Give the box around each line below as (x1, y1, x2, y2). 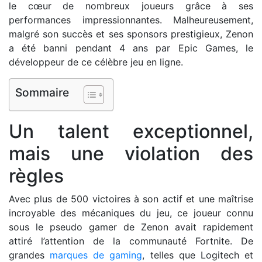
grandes (9, 249, 50, 261)
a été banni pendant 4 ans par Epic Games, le (9, 42, 253, 54)
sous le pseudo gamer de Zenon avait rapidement (9, 221, 253, 233)
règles (9, 164, 64, 187)
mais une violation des (9, 142, 253, 165)
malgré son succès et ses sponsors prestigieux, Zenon (9, 28, 253, 40)
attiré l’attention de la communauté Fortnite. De (9, 235, 253, 247)
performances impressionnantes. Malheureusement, (9, 14, 253, 26)
